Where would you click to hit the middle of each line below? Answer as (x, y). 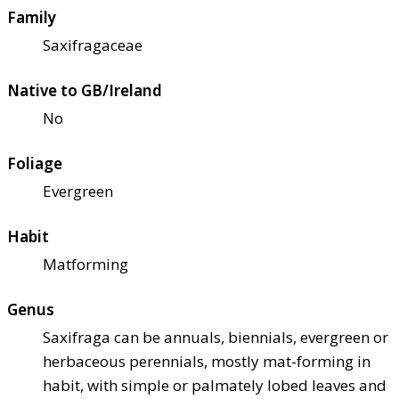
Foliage (35, 164)
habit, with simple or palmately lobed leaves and (215, 386)
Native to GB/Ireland (85, 91)
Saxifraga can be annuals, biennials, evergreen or (216, 338)
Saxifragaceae (93, 45)
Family (32, 18)
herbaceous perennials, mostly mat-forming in (207, 362)
